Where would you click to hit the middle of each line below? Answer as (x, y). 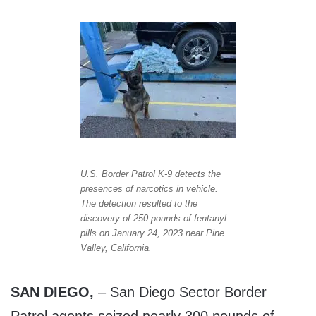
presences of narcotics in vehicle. (149, 189)
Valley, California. (116, 248)
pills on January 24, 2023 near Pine (152, 233)
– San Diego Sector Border (180, 292)
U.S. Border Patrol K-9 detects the (151, 174)
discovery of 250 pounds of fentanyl (153, 219)
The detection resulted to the (139, 204)
